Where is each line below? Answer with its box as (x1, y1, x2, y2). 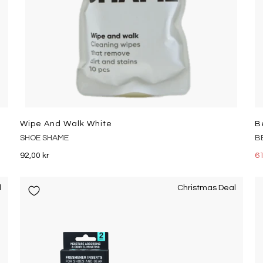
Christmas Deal (177, 184, 236, 192)
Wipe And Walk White (19, 120, 112, 128)
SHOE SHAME (19, 134, 69, 142)
